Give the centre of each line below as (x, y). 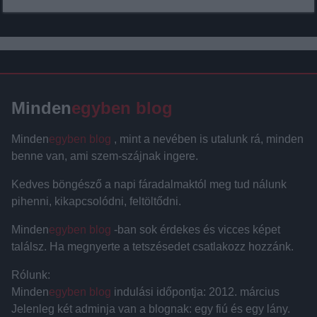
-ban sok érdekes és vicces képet (196, 229)
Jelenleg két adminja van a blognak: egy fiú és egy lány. (151, 309)
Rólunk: (31, 275)
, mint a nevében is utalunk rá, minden (207, 139)
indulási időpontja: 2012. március (195, 292)
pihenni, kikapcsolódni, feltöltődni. (96, 201)
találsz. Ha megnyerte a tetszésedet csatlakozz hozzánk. (152, 246)
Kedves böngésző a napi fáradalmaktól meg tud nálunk (149, 184)
